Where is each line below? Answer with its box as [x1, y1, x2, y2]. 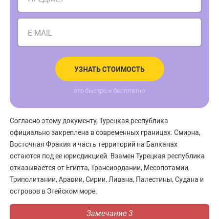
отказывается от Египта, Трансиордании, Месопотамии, [10, 164, 190, 172]
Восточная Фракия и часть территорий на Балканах [10, 140, 177, 148]
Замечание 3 [86, 209, 133, 218]
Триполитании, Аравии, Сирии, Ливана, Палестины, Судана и [10, 175, 204, 183]
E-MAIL [28, 28, 52, 38]
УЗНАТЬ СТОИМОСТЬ [74, 66, 145, 73]
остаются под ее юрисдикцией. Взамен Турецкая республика [10, 152, 205, 160]
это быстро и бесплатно [74, 87, 145, 94]
